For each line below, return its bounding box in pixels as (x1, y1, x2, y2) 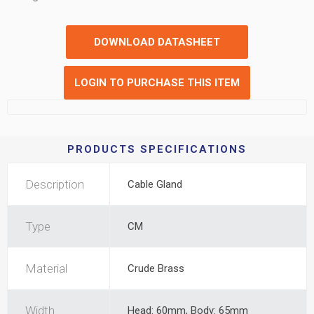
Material (25, 261, 67, 275)
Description (25, 177, 84, 191)
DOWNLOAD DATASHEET (94, 36, 220, 48)
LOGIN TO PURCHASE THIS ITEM (74, 76, 240, 89)
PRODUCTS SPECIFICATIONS (67, 143, 247, 156)
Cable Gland (128, 178, 182, 191)
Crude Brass (128, 262, 184, 275)
